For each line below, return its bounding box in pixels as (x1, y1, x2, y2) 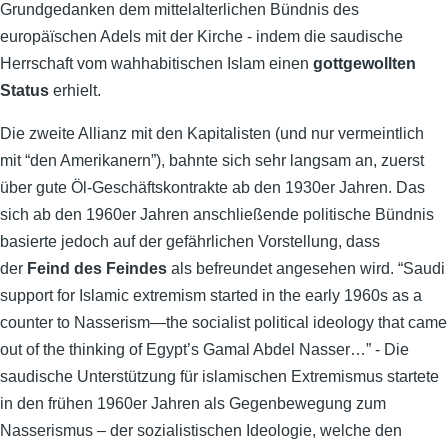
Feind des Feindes (27, 260, 167, 277)
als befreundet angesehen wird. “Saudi (167, 260, 445, 277)
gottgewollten (313, 55, 416, 72)
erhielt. (49, 82, 105, 99)
